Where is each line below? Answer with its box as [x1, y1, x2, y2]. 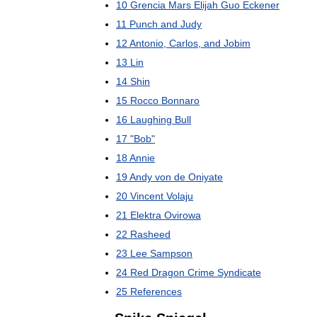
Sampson [150, 248, 192, 259]
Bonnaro [161, 95, 200, 106]
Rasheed [130, 229, 171, 240]
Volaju [166, 190, 193, 202]
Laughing [130, 114, 172, 125]
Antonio [129, 38, 163, 49]
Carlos [169, 38, 198, 49]
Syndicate [217, 267, 261, 278]
